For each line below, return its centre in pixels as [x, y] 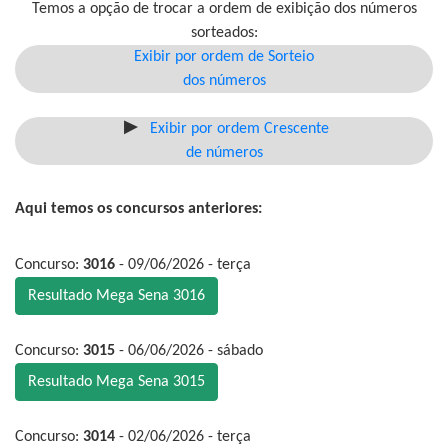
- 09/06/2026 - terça [183, 265]
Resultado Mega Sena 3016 [116, 296]
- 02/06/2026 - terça [183, 437]
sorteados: [224, 33]
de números [224, 153]
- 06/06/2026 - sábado [189, 351]
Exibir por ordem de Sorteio [224, 57]
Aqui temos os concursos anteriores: [138, 209]
